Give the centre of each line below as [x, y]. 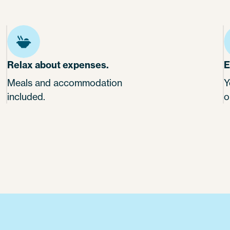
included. [26, 97]
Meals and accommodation [65, 83]
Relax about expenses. [58, 65]
